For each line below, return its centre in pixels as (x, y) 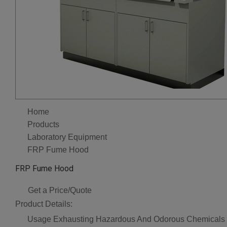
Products (43, 125)
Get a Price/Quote (60, 190)
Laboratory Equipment (67, 137)
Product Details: (44, 204)
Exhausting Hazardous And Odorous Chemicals (139, 219)
